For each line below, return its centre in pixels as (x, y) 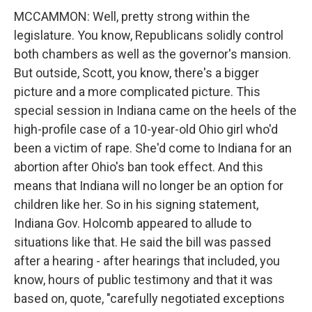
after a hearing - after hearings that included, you (147, 261)
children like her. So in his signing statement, (136, 204)
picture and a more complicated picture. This (137, 92)
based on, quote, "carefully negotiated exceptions (149, 298)
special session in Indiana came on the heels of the (155, 110)
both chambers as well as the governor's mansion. (153, 54)
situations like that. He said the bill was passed (142, 242)
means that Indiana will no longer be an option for (149, 186)
